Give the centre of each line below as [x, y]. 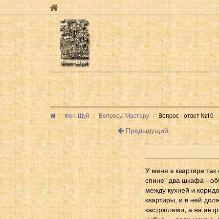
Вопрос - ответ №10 [186, 115]
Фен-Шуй [77, 115]
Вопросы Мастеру [124, 115]
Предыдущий [146, 130]
